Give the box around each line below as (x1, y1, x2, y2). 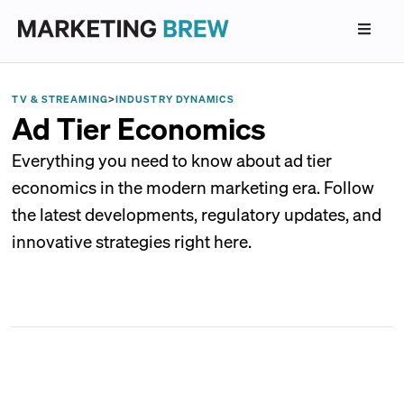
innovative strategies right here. (12, 230, 252, 252)
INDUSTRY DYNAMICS (115, 93, 234, 106)
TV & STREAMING (12, 93, 108, 106)
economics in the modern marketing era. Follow (12, 176, 375, 197)
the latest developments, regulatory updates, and (12, 203, 382, 225)
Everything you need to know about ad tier (12, 149, 333, 170)
